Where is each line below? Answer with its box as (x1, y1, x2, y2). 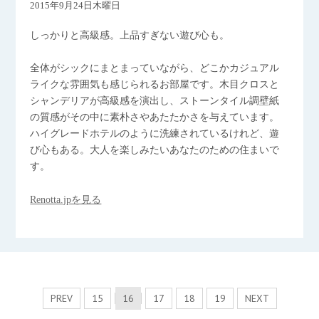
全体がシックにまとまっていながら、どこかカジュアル (30, 63, 280, 73)
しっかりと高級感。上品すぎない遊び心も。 (30, 30, 230, 41)
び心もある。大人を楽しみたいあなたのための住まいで (30, 145, 280, 155)
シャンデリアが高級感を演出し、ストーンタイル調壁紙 (30, 95, 280, 106)
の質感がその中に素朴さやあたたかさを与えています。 (30, 112, 280, 122)
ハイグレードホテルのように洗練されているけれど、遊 (30, 128, 280, 139)
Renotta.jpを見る (30, 194, 102, 205)
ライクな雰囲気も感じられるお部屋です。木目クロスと (30, 79, 280, 90)
